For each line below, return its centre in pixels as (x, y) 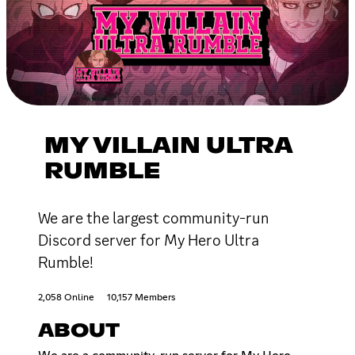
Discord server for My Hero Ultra (149, 240)
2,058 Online (66, 298)
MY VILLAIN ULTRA (168, 146)
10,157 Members (141, 298)
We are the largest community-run (154, 218)
